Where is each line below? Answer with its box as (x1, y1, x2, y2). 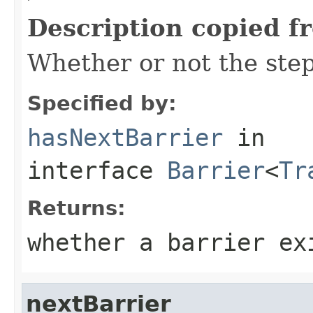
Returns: (27, 196, 126, 220)
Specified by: (27, 91, 177, 115)
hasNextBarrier (27, 123, 223, 152)
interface (27, 156, 167, 184)
